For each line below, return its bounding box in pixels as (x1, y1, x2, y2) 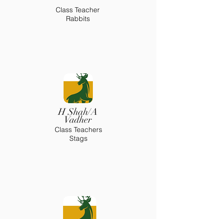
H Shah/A (58, 106, 98, 118)
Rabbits (66, 14, 90, 23)
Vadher (64, 114, 92, 126)
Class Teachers (54, 125, 102, 134)
